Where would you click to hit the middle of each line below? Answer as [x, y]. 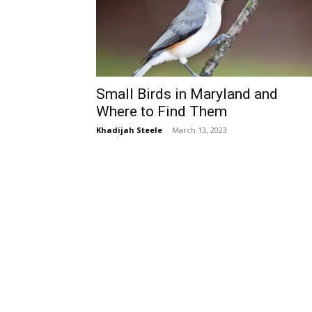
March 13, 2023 [200, 130]
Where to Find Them [162, 111]
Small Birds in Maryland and [187, 94]
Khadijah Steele [129, 130]
